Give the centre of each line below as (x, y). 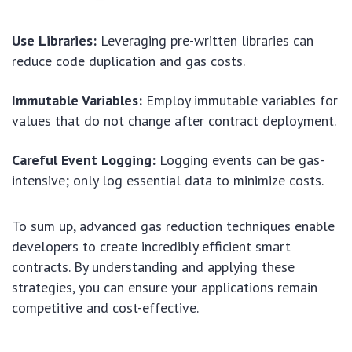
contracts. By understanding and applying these (153, 266)
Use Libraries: (54, 40)
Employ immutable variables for (240, 100)
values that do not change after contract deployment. (174, 120)
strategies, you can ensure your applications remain (165, 287)
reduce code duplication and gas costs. (128, 60)
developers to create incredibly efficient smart (151, 246)
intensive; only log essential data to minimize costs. (168, 180)
